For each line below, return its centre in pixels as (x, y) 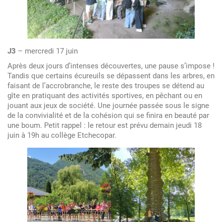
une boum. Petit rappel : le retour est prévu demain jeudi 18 (105, 126)
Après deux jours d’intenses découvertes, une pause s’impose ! (111, 66)
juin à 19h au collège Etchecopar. (62, 136)
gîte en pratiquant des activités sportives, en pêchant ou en (105, 96)
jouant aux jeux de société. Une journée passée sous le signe (108, 106)
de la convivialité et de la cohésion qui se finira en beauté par (108, 116)
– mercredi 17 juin (47, 51)
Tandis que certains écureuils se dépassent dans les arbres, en (111, 76)
